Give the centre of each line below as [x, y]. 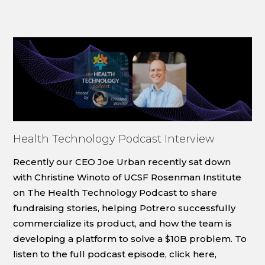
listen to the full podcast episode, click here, [115, 254]
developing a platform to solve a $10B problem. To [130, 238]
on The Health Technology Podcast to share [115, 192]
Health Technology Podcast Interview [114, 139]
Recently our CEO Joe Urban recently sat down [122, 161]
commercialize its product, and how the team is [123, 223]
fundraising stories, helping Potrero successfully [125, 208]
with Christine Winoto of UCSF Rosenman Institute [127, 177]
